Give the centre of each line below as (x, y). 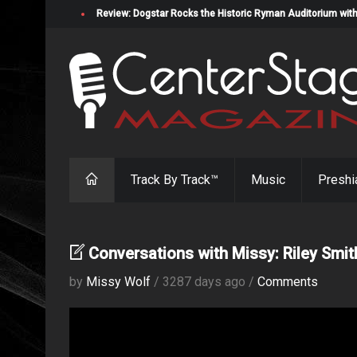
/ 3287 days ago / (204, 282)
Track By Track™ (175, 180)
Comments (288, 282)
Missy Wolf (118, 282)
